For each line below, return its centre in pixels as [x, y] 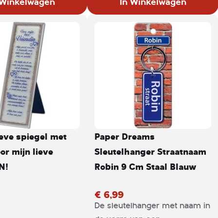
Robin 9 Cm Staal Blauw [145, 166]
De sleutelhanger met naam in [152, 206]
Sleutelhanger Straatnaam [150, 151]
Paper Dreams [125, 136]
